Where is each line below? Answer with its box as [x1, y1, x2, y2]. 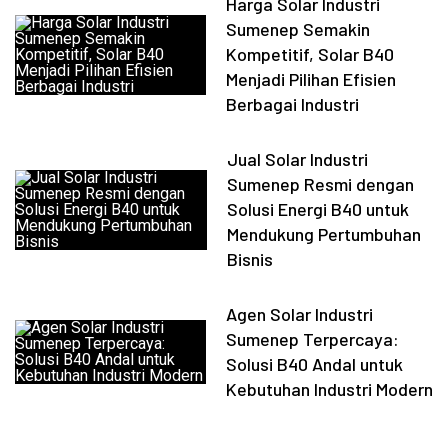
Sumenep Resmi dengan [227, 173, 415, 195]
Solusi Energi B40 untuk [227, 198, 410, 220]
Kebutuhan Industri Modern [225, 378, 433, 400]
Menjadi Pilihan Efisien [226, 68, 397, 90]
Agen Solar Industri [225, 303, 373, 325]
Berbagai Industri [226, 93, 360, 115]
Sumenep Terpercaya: [225, 328, 399, 350]
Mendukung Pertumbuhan [227, 223, 422, 245]
